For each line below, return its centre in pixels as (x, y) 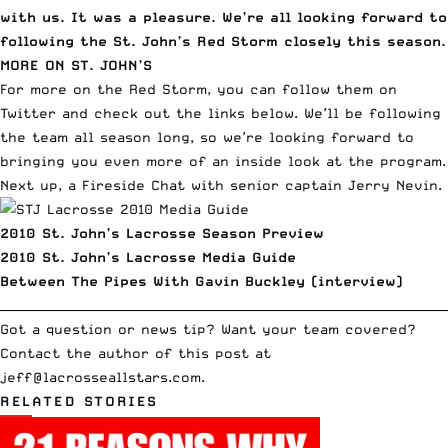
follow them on (339, 88)
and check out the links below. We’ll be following (248, 112)
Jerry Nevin (393, 184)
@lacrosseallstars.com (116, 376)
